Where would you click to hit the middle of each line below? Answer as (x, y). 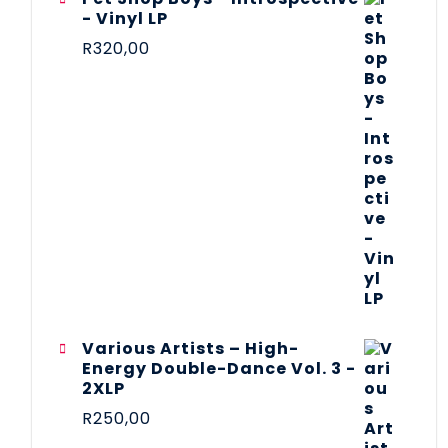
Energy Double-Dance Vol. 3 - (219, 368)
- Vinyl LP (125, 18)
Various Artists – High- (190, 348)
